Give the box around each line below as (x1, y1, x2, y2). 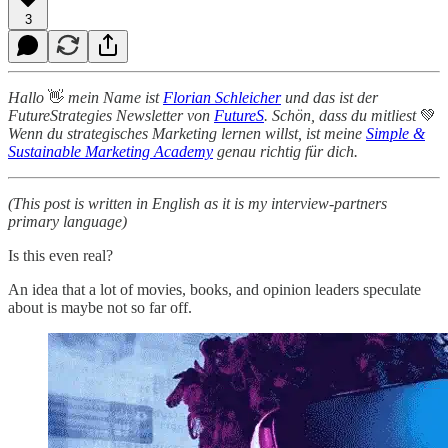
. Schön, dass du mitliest (264, 106, 416, 124)
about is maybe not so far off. (8, 298, 192, 316)
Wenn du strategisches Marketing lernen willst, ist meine (8, 124, 366, 142)
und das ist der (281, 88, 378, 106)
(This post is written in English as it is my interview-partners (8, 194, 387, 212)
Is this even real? (8, 246, 113, 264)
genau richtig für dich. (213, 142, 358, 160)
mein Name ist (68, 88, 163, 106)
